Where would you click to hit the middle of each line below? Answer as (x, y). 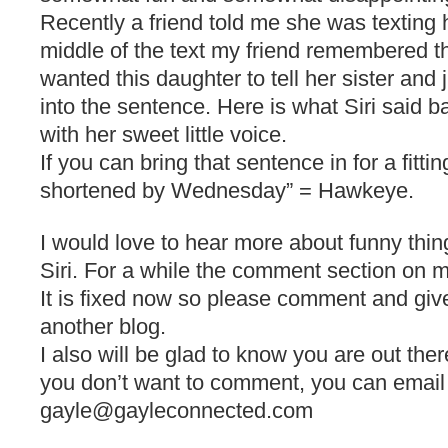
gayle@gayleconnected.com (176, 410)
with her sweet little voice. (163, 134)
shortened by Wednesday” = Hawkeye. (227, 190)
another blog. (103, 326)
